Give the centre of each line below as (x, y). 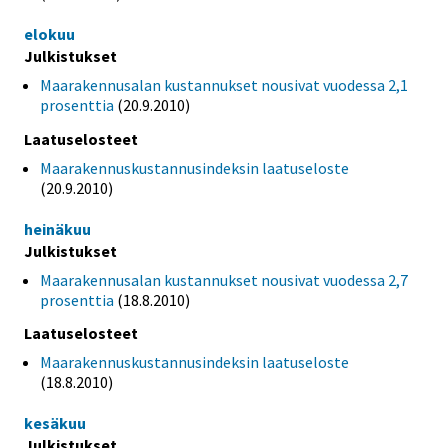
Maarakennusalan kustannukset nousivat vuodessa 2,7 (224, 279)
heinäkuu (57, 228)
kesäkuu (55, 423)
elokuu (49, 33)
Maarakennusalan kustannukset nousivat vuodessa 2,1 (224, 84)
